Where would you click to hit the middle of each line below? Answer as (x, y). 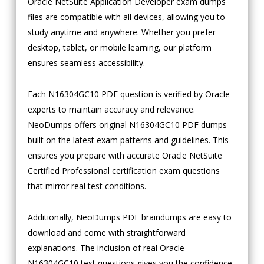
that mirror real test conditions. (87, 186)
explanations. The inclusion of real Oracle (106, 248)
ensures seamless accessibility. (86, 63)
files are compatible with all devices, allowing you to (126, 17)
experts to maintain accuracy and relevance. (111, 110)
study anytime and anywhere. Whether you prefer (121, 32)
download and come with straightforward (106, 233)
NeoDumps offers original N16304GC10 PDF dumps (127, 125)
